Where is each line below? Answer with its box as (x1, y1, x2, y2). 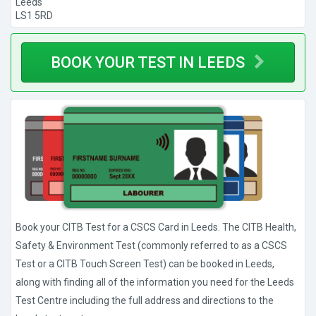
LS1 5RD (16, 9, 53, 21)
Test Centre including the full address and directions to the (16, 295, 274, 307)
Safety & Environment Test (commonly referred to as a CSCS (16, 240, 287, 252)
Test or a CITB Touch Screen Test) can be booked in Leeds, (16, 258, 274, 270)
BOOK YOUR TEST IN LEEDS (51, 53, 248, 71)
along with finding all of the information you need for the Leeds (16, 276, 294, 288)
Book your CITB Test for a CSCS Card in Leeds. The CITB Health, (16, 221, 296, 233)
